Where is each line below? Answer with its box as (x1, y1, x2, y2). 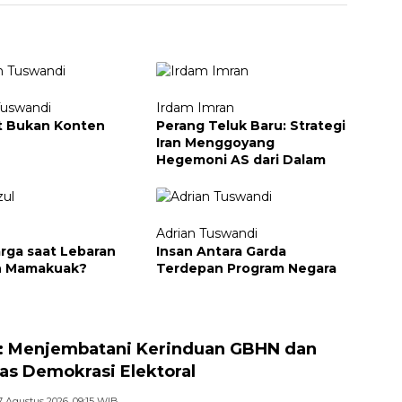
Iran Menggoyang (155, 134, 275, 151)
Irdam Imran (155, 99, 234, 116)
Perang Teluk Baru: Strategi (155, 117, 345, 134)
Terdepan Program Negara (155, 259, 336, 276)
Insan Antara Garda (155, 242, 286, 259)
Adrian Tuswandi (155, 224, 258, 241)
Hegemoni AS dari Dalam (155, 151, 326, 168)
